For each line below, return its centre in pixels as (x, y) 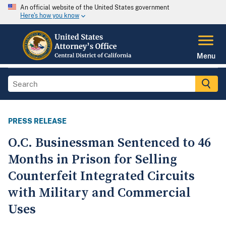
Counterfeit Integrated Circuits (101, 177)
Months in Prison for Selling (93, 160)
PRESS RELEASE (37, 121)
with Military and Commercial (99, 193)
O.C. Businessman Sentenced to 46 (109, 143)
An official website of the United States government (95, 8)
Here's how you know (50, 16)
